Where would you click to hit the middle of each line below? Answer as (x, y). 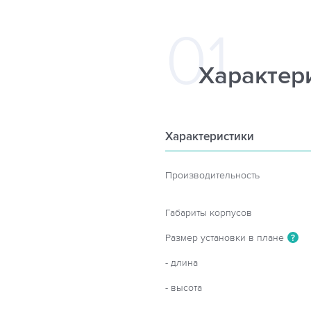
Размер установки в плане (225, 238)
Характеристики (210, 137)
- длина (182, 263)
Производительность (212, 175)
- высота (184, 288)
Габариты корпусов (209, 213)
